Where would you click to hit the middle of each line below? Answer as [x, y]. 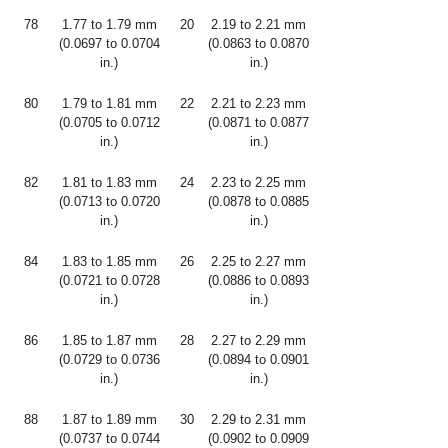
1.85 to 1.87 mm [109, 340]
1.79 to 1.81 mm [109, 103]
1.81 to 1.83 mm [109, 182]
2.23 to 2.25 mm [258, 182]
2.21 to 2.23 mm [258, 103]
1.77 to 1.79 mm [109, 24]
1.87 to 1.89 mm [109, 419]
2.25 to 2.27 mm [258, 261]
